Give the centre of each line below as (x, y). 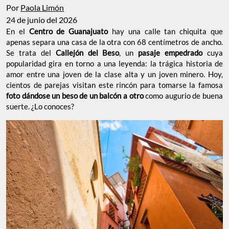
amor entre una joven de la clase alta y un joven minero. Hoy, (114, 74)
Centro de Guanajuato (68, 31)
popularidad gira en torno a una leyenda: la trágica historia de (114, 64)
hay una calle (134, 31)
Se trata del (31, 53)
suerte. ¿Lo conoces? (41, 107)
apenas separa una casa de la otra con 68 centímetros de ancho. (114, 42)
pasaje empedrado (173, 53)
